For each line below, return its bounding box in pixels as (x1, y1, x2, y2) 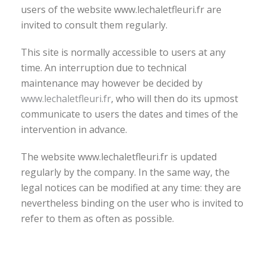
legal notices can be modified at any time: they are (21, 181, 241, 194)
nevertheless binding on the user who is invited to (21, 197, 243, 210)
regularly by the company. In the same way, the (21, 166, 230, 179)
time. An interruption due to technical (21, 61, 186, 74)
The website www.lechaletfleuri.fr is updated (21, 150, 217, 163)
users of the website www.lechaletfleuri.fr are (21, 3, 221, 16)
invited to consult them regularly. (21, 18, 167, 31)
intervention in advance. (21, 123, 127, 136)
